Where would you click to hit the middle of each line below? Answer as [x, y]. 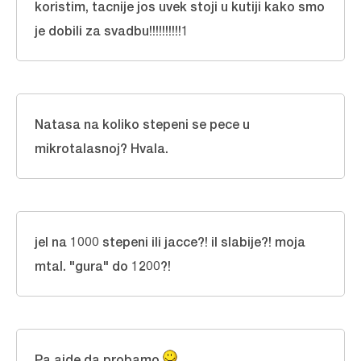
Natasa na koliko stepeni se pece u [142, 124]
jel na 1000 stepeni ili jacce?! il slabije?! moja [170, 241]
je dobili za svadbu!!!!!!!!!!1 [112, 30]
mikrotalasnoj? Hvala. [102, 148]
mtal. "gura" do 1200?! [103, 266]
